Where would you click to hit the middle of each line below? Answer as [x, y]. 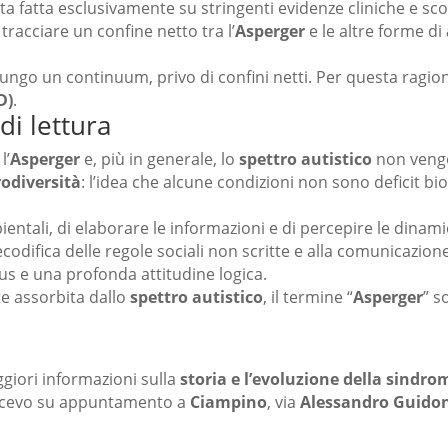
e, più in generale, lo [159, 159]
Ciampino [228, 402]
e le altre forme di [375, 31]
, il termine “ [308, 297]
